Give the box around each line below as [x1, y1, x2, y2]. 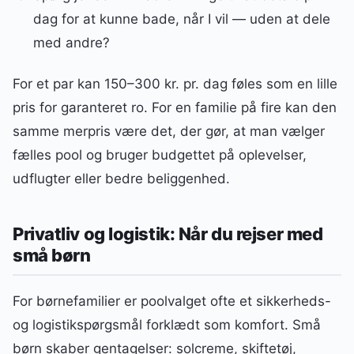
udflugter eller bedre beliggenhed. [13, 170, 230, 186]
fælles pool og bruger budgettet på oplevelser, [13, 146, 307, 163]
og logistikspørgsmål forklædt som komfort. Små [13, 317, 321, 333]
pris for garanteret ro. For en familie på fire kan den [13, 99, 337, 115]
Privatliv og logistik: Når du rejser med [13, 224, 323, 245]
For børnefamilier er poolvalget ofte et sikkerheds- [13, 293, 331, 310]
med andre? [32, 34, 110, 51]
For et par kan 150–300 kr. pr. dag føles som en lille [13, 75, 337, 92]
